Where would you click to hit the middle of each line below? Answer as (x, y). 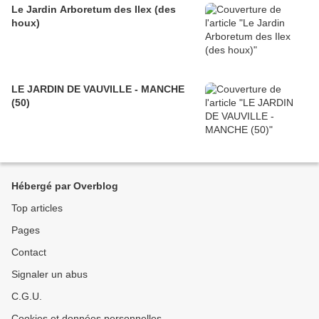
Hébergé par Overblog (65, 186)
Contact (29, 252)
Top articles (37, 208)
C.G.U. (27, 297)
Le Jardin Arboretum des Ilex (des (73, 10)
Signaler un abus (49, 274)
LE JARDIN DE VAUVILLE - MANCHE (98, 89)
